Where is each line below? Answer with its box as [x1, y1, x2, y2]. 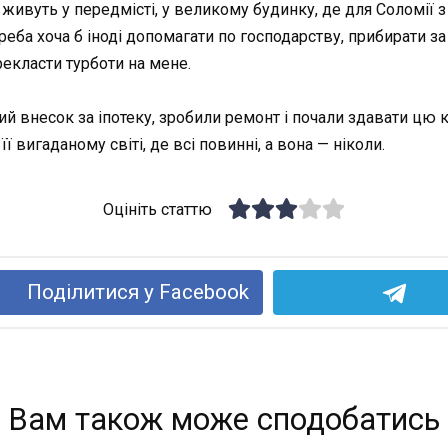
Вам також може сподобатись [8, 400, 440, 438]
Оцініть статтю [103, 200, 213, 220]
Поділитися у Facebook [26, 279, 249, 304]
